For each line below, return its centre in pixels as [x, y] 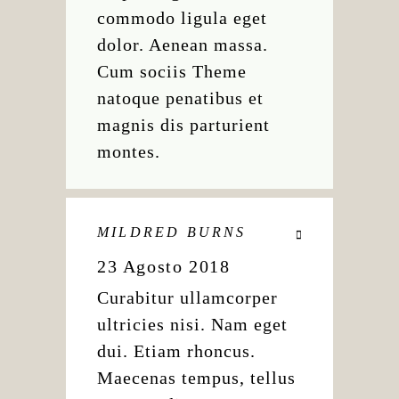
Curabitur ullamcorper [187, 297]
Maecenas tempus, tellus [196, 378]
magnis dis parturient [183, 125]
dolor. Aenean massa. [183, 45]
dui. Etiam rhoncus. [176, 351]
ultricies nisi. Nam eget [192, 324]
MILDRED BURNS [172, 232]
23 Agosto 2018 [164, 266]
